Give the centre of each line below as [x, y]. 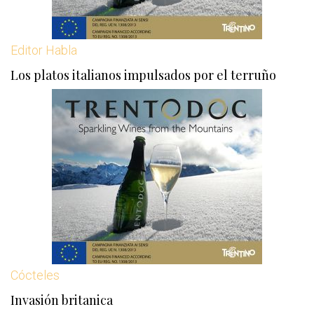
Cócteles [35, 275]
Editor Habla [44, 50]
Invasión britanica [62, 300]
